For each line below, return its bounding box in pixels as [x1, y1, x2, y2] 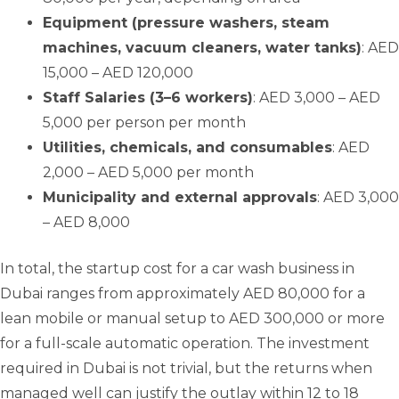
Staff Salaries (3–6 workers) [43, 89, 253, 107]
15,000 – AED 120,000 [43, 64, 193, 82]
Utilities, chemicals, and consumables [43, 139, 332, 157]
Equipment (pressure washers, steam [43, 14, 330, 32]
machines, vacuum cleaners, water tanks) [43, 39, 362, 57]
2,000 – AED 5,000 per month [43, 164, 254, 182]
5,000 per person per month [43, 114, 246, 132]
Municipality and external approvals [43, 189, 317, 207]
